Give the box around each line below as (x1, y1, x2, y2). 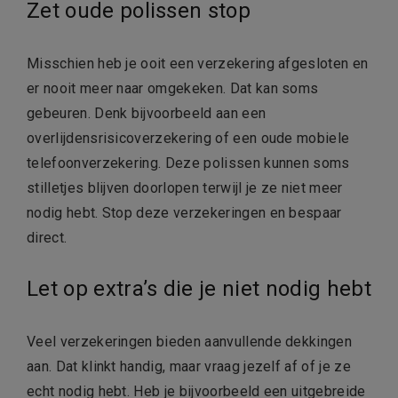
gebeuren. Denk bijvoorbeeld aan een (27, 104, 267, 122)
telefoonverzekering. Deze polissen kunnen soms (27, 154, 350, 171)
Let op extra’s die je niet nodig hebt (27, 275, 371, 301)
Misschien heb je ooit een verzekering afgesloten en (27, 54, 369, 72)
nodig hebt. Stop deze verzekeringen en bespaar (27, 203, 342, 221)
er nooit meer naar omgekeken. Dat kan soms (27, 79, 319, 97)
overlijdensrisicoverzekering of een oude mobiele (27, 129, 350, 147)
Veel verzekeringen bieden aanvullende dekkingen (27, 332, 353, 350)
